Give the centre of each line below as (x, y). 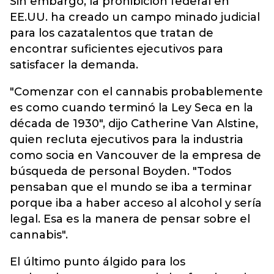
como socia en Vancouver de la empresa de (135, 155)
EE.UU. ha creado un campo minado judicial (135, 17)
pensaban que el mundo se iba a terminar (131, 187)
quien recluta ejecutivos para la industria (127, 139)
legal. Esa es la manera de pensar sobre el (130, 219)
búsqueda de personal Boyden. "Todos (120, 171)
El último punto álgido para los (98, 262)
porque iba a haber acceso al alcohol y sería (136, 203)
